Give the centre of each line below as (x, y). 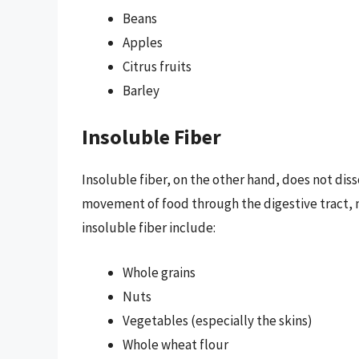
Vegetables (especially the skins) (218, 320)
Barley (141, 90)
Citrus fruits (157, 66)
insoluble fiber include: (149, 228)
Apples (143, 42)
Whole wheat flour (175, 344)
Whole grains (159, 272)
